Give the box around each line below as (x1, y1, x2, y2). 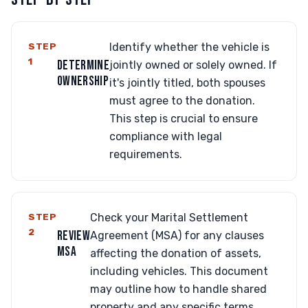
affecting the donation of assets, (90, 247, 262, 260)
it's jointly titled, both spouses (109, 76, 266, 89)
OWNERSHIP (56, 74, 109, 89)
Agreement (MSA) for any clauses (90, 229, 265, 242)
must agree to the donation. (109, 94, 256, 107)
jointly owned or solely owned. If (109, 58, 278, 71)
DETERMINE (56, 58, 110, 74)
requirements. (109, 148, 183, 161)
